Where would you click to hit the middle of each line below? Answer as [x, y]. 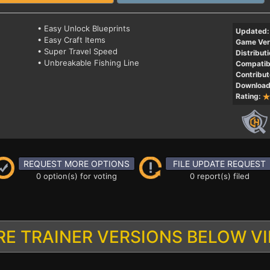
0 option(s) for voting [77, 176]
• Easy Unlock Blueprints [84, 28]
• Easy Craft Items [72, 40]
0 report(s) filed [219, 176]
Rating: [248, 96]
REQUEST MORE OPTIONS [77, 164]
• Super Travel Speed [78, 51]
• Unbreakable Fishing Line [89, 63]
